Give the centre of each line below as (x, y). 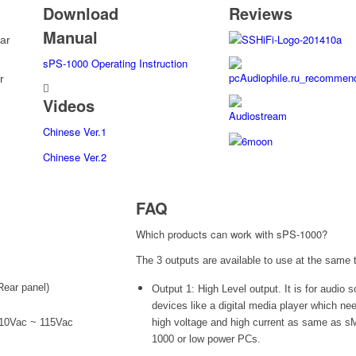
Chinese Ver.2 (74, 157)
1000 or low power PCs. (207, 339)
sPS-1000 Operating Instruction (115, 63)
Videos (68, 105)
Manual (70, 37)
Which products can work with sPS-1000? (232, 234)
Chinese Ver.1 (74, 132)
